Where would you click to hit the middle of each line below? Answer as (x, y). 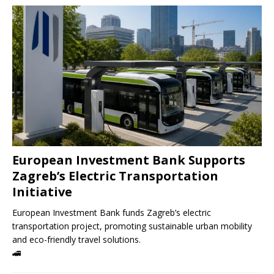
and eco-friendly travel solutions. (76, 239)
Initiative (42, 191)
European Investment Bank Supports (129, 160)
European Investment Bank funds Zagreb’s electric (112, 212)
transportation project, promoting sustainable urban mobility (132, 226)
